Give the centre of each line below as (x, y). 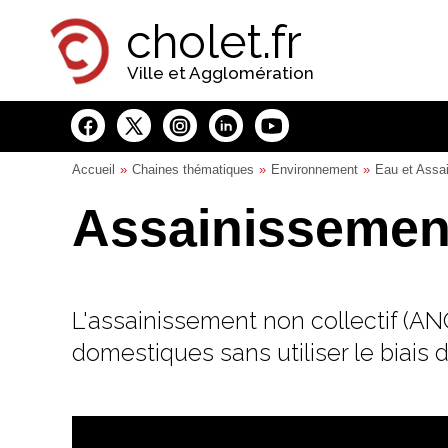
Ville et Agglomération (220, 73)
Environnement (314, 169)
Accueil (93, 169)
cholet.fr (214, 42)
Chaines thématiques (193, 169)
